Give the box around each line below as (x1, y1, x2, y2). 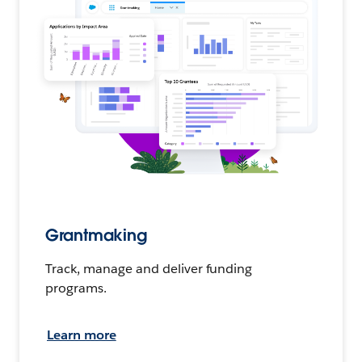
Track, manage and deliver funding (45, 259, 253, 277)
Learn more (47, 326, 116, 343)
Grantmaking (45, 224, 148, 246)
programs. (45, 279, 107, 297)
